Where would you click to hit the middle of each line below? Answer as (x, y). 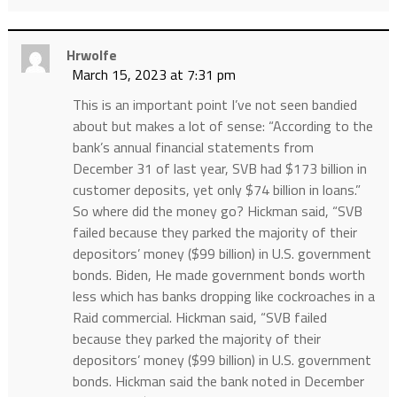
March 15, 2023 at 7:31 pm (153, 75)
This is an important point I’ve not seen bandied (214, 105)
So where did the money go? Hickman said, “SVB (217, 211)
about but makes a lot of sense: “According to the (222, 126)
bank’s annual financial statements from (193, 148)
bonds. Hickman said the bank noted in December (218, 381)
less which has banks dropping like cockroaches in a (223, 296)
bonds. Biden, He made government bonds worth (218, 275)
